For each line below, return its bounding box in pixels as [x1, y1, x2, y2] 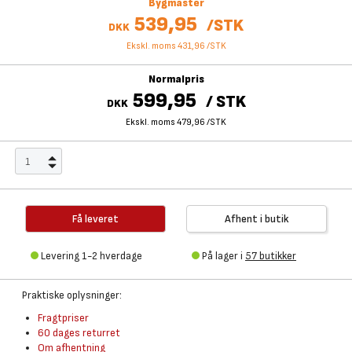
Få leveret [72, 212, 119, 225]
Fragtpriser [38, 311, 89, 324]
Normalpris [148, 72, 204, 86]
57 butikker [245, 249, 296, 262]
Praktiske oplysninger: [22, 288, 122, 302]
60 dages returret [38, 326, 120, 339]
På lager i [202, 249, 245, 262]
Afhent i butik [224, 212, 289, 225]
